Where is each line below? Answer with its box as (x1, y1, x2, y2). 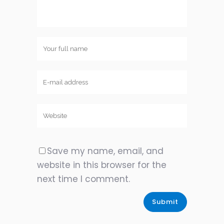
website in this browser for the (37, 158, 166, 171)
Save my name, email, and (47, 144, 163, 157)
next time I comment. (37, 172, 130, 185)
